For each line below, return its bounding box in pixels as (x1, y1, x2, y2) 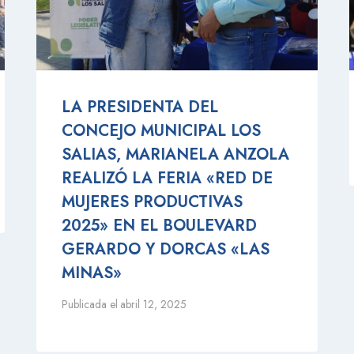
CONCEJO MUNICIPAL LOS (62, 119, 262, 143)
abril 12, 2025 (120, 296, 187, 313)
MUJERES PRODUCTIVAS (62, 190, 243, 214)
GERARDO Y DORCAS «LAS (62, 238, 270, 262)
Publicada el (62, 296, 119, 313)
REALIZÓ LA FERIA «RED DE (62, 167, 273, 190)
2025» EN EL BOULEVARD (62, 214, 258, 238)
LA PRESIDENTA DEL (62, 96, 219, 119)
